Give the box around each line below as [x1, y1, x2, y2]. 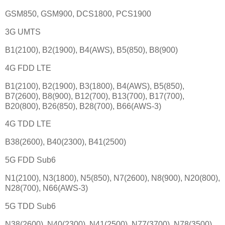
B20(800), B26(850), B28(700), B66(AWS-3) [5, 101, 161, 110]
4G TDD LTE [5, 120, 51, 129]
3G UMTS [5, 28, 41, 37]
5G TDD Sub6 [5, 201, 56, 210]
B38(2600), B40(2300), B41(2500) [5, 138, 126, 147]
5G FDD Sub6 [5, 156, 56, 165]
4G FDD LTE [5, 63, 51, 72]
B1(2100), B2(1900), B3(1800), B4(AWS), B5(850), [5, 81, 184, 90]
